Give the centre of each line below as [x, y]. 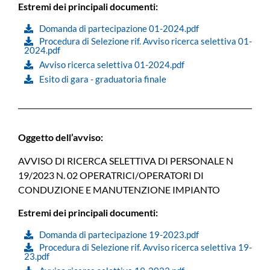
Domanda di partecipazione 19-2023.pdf [119, 235]
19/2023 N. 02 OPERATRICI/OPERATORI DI [111, 175]
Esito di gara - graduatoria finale [103, 79]
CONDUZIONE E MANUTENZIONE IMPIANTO [119, 189]
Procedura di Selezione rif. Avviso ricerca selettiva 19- [146, 247]
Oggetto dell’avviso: [61, 137]
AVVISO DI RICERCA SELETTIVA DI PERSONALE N [126, 160]
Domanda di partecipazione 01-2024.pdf [119, 29]
